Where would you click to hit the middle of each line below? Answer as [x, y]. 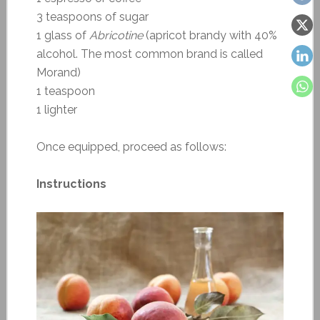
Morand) [58, 72]
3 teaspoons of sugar [92, 16]
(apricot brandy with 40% [210, 35]
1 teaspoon [65, 91]
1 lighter [56, 109]
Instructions [71, 184]
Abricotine [116, 35]
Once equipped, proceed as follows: [131, 146]
